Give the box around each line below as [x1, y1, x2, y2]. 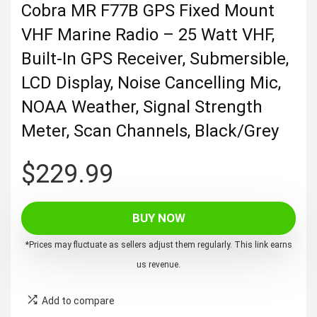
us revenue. [137, 259, 180, 270]
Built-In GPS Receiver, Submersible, [21, 48, 289, 69]
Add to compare [42, 294, 115, 306]
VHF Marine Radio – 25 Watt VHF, [21, 24, 275, 45]
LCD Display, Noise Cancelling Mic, [21, 72, 281, 93]
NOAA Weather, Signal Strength [21, 96, 263, 117]
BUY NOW [132, 210, 185, 225]
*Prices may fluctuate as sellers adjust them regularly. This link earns [25, 239, 292, 250]
